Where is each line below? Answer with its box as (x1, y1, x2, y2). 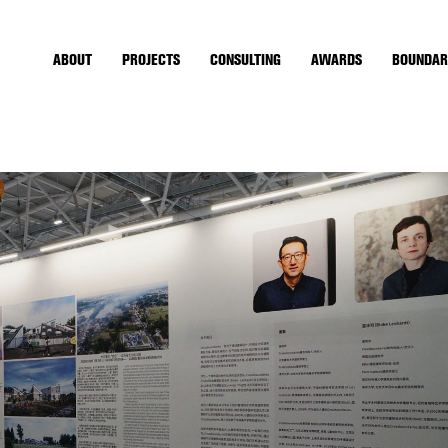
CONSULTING (210, 50, 281, 69)
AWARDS (311, 50, 362, 69)
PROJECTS (122, 50, 180, 69)
